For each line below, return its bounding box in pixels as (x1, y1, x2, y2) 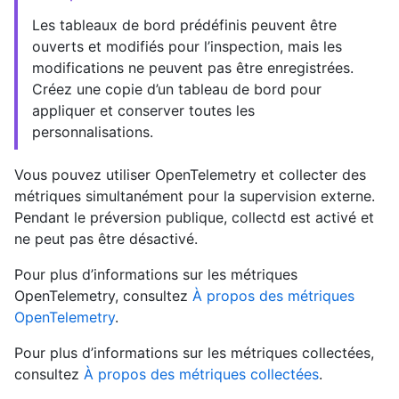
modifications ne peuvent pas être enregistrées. (32, 59, 354, 77)
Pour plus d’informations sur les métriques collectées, (14, 344, 374, 362)
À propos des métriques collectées (84, 365, 319, 384)
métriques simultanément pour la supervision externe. (14, 187, 375, 206)
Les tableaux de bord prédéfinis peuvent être (32, 16, 337, 35)
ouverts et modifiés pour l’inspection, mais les (32, 37, 342, 56)
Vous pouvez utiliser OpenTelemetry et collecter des (14, 166, 366, 184)
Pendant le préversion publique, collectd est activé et (14, 208, 374, 227)
